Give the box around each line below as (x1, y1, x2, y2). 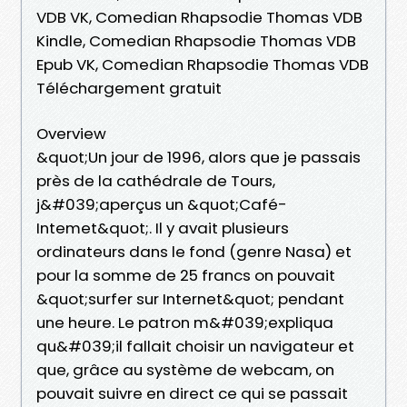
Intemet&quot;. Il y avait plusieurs (36, 216, 289, 239)
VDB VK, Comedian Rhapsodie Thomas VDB (36, 5, 362, 28)
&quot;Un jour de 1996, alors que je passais (36, 145, 361, 168)
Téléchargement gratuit (36, 76, 222, 99)
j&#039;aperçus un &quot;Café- (36, 193, 287, 215)
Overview (36, 122, 106, 144)
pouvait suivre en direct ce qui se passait (36, 382, 348, 404)
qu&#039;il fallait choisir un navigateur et (36, 334, 354, 357)
